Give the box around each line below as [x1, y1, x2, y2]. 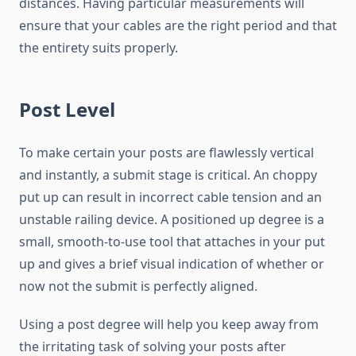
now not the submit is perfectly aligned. [19, 277, 257, 296]
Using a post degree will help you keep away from [19, 315, 319, 334]
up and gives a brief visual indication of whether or [19, 255, 324, 273]
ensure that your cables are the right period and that [19, 17, 337, 35]
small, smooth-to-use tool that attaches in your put [19, 233, 325, 251]
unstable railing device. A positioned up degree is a [19, 211, 324, 229]
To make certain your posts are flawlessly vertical [19, 144, 314, 162]
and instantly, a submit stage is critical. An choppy [19, 166, 317, 184]
